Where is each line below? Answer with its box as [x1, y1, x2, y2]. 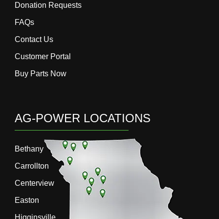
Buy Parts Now [15, 69, 66, 78]
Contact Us [15, 35, 53, 44]
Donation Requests [15, 1, 82, 10]
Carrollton [15, 162, 49, 171]
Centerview [15, 179, 54, 188]
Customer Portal [15, 52, 71, 61]
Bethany [15, 145, 44, 153]
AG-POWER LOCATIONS [15, 111, 151, 125]
